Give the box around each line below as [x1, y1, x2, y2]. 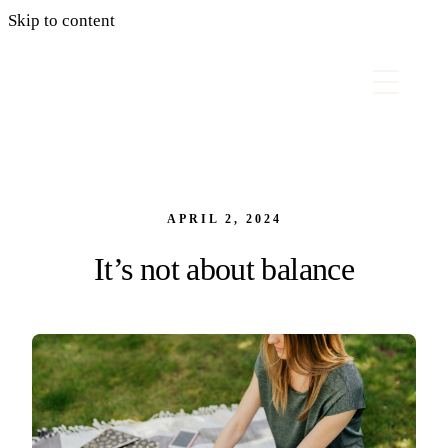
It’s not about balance [94, 251, 354, 287]
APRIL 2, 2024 [166, 212, 282, 226]
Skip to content [8, 11, 115, 30]
